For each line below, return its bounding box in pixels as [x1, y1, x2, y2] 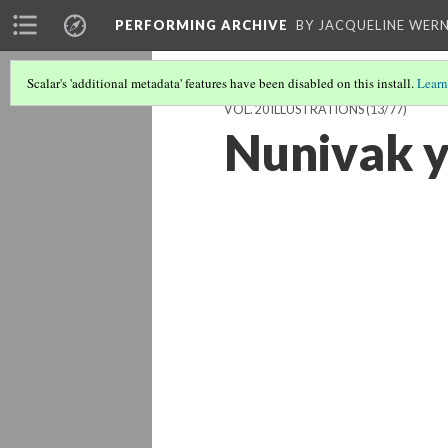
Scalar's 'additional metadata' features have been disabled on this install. [27, 74, 417, 92]
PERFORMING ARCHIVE [115, 17, 288, 33]
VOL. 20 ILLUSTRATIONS [224, 102, 364, 117]
